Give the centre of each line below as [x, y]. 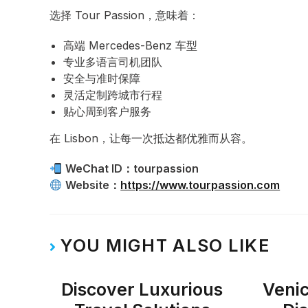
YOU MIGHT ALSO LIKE [166, 245]
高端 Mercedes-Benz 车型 [130, 45]
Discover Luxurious [142, 289]
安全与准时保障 [102, 78]
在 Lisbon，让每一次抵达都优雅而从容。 [151, 138]
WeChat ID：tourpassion [132, 168]
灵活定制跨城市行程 [113, 95]
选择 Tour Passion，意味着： [124, 15]
